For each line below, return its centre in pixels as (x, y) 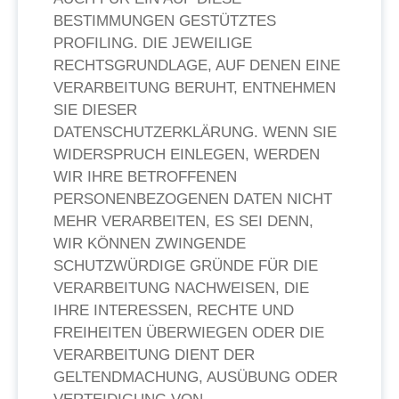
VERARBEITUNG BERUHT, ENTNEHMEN (195, 88)
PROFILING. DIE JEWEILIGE (153, 43)
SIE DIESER (95, 110)
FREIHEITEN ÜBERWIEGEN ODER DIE (189, 333)
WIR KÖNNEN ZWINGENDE (150, 244)
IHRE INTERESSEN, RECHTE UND (174, 310)
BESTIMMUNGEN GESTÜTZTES (165, 21)
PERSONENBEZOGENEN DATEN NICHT (193, 199)
